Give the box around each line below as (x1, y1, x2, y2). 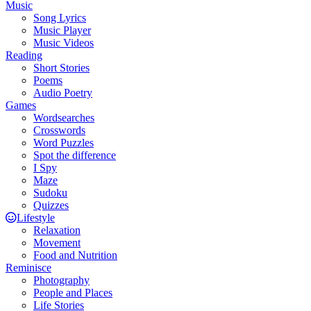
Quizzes (33, 199, 69, 211)
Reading (6, 49, 42, 61)
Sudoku (33, 186, 67, 199)
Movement (33, 236, 81, 249)
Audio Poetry (33, 86, 92, 99)
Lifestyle (17, 211, 55, 224)
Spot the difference (33, 149, 116, 161)
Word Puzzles (33, 136, 94, 149)
